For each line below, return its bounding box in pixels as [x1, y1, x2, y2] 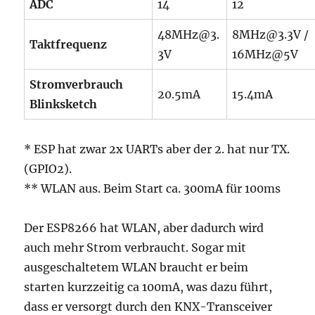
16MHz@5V [232, 47, 299, 61]
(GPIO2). [24, 162, 72, 176]
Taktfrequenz [30, 37, 108, 51]
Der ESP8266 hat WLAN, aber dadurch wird [24, 221, 264, 235]
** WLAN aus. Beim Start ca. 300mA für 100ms [24, 181, 281, 195]
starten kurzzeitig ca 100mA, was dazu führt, [24, 280, 273, 294]
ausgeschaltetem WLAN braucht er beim [24, 260, 249, 274]
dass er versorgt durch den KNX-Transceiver [24, 300, 273, 314]
